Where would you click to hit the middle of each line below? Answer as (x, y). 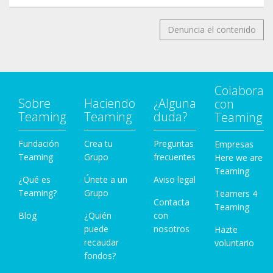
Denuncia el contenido (212, 30)
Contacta (172, 202)
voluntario (234, 243)
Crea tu (98, 144)
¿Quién (98, 216)
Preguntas (174, 144)
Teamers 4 (236, 194)
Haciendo (110, 104)
